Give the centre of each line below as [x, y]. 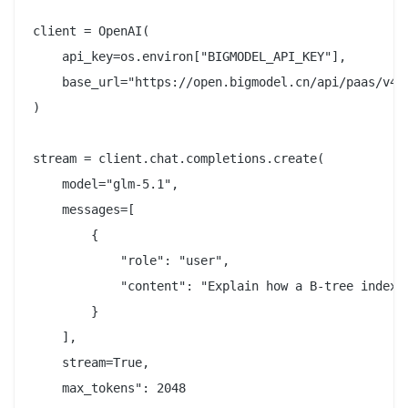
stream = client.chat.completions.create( [178, 159]
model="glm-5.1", [106, 184]
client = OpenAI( [91, 31]
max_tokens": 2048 [109, 388]
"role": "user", [131, 261]
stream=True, [91, 363]
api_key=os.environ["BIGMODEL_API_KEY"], [189, 57]
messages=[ [84, 210]
